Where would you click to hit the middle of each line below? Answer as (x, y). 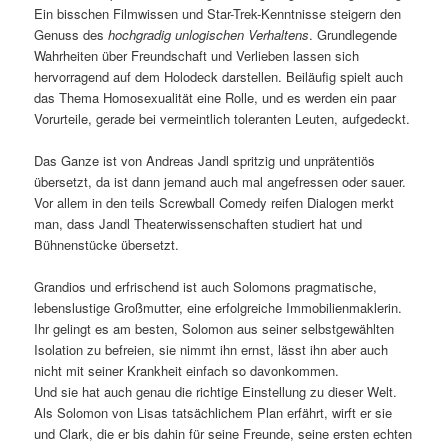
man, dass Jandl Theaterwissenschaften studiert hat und (198, 223)
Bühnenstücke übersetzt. (107, 244)
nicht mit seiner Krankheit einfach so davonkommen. (187, 371)
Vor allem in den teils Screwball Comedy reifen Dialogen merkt (214, 202)
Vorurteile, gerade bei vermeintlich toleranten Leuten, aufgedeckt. (222, 118)
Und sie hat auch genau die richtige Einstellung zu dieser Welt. (216, 392)
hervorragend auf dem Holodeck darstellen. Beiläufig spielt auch (219, 76)
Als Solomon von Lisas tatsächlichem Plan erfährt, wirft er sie (213, 413)
